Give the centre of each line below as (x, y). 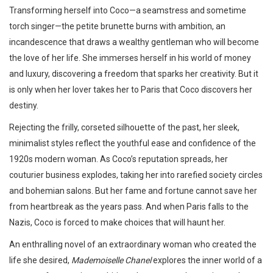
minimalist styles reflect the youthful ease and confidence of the (133, 143)
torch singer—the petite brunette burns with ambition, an (117, 26)
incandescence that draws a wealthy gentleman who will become (134, 42)
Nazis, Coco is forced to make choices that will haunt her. (117, 222)
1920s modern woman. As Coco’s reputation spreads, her (119, 159)
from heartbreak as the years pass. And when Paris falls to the (129, 207)
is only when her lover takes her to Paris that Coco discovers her (131, 90)
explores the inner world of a (207, 260)
